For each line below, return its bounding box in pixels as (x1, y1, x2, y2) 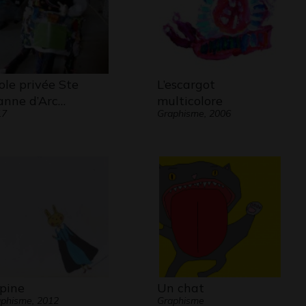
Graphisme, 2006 (156, 107, 231, 120)
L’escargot (156, 76, 215, 92)
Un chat (156, 280, 204, 296)
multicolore (156, 93, 223, 109)
